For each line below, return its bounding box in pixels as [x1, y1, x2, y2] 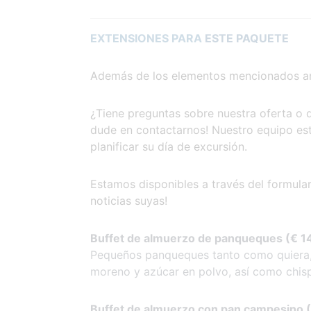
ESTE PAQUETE [205, 31, 289, 45]
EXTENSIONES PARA [90, 31, 205, 45]
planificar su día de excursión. [90, 139, 247, 153]
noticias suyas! [90, 193, 167, 208]
